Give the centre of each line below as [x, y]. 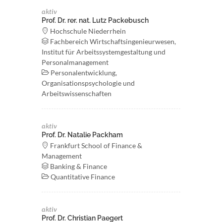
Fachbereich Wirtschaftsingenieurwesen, [112, 41]
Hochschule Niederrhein [87, 31]
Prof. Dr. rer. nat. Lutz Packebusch [95, 20]
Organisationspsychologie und [88, 83]
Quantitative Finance [82, 177]
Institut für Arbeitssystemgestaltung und [104, 52]
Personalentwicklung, [83, 73]
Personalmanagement [75, 62]
